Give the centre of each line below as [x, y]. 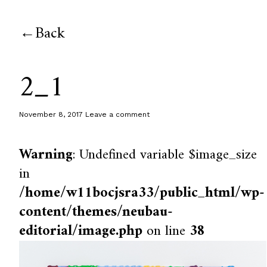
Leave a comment [118, 114]
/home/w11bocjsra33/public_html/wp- [142, 193]
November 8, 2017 [51, 114]
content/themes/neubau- [96, 212]
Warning [46, 155]
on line [166, 231]
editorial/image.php [81, 231]
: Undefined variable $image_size [165, 155]
